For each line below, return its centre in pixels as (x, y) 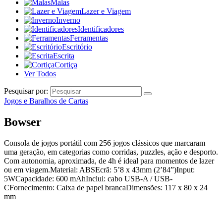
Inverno (68, 20)
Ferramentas (89, 38)
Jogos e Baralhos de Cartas (46, 101)
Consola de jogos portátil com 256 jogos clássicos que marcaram (105, 143)
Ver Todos (40, 73)
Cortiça (66, 64)
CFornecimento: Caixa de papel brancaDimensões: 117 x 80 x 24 (106, 187)
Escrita (64, 55)
